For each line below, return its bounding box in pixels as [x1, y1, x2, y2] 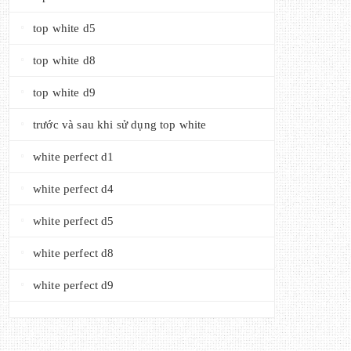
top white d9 [33, 86, 96, 99]
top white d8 [33, 54, 96, 67]
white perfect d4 [33, 183, 114, 195]
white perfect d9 [33, 279, 114, 291]
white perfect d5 [33, 215, 114, 227]
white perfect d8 [33, 247, 114, 259]
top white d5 [33, 22, 96, 34]
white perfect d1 [33, 150, 114, 163]
